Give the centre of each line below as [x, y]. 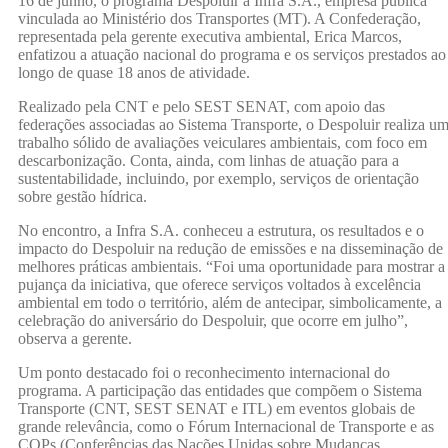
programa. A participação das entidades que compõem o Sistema [220, 391]
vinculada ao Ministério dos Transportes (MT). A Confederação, [219, 19]
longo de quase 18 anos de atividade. [134, 73]
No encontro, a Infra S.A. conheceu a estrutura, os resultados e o [221, 231]
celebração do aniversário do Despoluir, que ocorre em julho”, [213, 321]
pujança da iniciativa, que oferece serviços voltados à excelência [219, 285]
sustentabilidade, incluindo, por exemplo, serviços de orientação [218, 179]
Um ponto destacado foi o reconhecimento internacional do [204, 373]
